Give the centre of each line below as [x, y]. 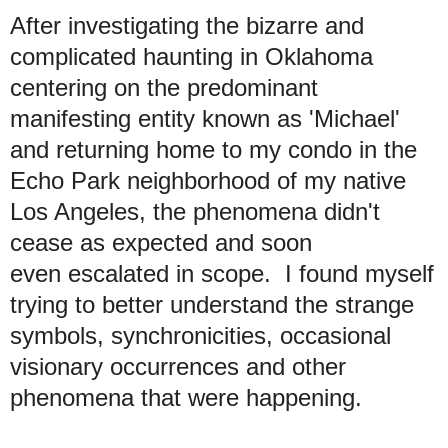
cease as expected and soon [161, 242]
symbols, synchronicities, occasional [200, 335]
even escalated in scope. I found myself [222, 273]
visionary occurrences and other [178, 366]
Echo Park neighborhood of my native [208, 180]
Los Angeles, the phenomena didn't [195, 211]
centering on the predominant [164, 87]
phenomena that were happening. [189, 397]
